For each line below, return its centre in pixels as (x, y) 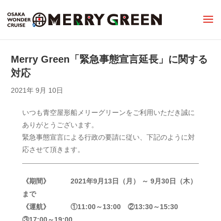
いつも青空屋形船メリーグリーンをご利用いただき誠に (108, 112)
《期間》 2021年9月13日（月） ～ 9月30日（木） (109, 181)
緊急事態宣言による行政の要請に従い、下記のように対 (108, 137)
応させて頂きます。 (53, 149)
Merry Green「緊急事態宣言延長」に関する (110, 59)
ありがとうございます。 (60, 125)
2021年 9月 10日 (37, 90)
